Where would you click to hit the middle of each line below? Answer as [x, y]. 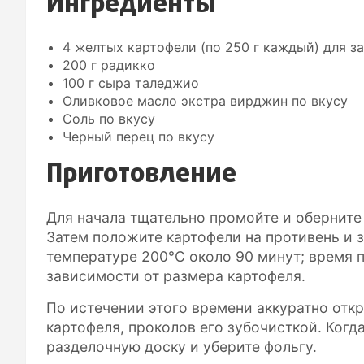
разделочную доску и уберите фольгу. [182, 346]
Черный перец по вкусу [139, 136]
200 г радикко [109, 65]
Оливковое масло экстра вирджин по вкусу [205, 100]
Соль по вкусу [109, 118]
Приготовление [141, 175]
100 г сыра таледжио [131, 82]
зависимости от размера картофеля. [176, 275]
